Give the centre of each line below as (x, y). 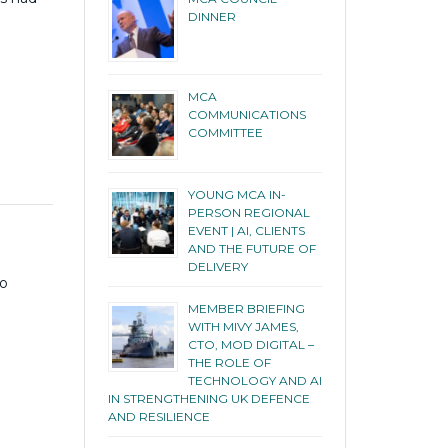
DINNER (211, 16)
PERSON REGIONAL (248, 212)
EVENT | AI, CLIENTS (246, 230)
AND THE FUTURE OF (251, 248)
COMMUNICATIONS (246, 114)
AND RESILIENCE (158, 416)
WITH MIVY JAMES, (243, 326)
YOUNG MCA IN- (236, 194)
